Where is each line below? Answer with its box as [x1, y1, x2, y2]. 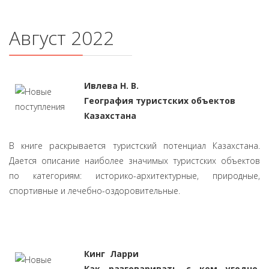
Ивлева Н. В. [84, 80, 139, 91]
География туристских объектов [84, 95, 235, 106]
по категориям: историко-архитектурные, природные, [9, 170, 260, 181]
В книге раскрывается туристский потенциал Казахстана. [9, 140, 260, 151]
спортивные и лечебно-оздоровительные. [9, 185, 180, 196]
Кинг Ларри [84, 248, 139, 259]
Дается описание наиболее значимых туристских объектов [9, 155, 260, 166]
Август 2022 [9, 25, 114, 50]
